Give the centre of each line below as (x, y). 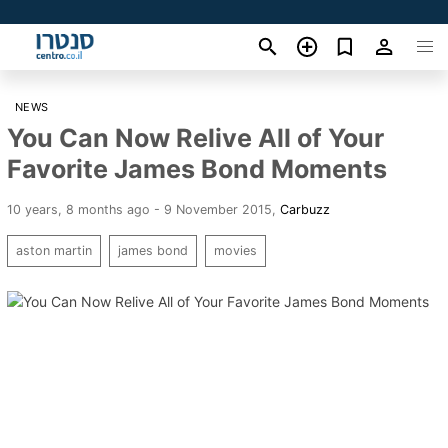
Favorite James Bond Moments (197, 168)
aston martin (54, 250)
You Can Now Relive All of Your (195, 137)
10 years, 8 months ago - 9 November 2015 (139, 209)
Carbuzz (305, 209)
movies (235, 250)
